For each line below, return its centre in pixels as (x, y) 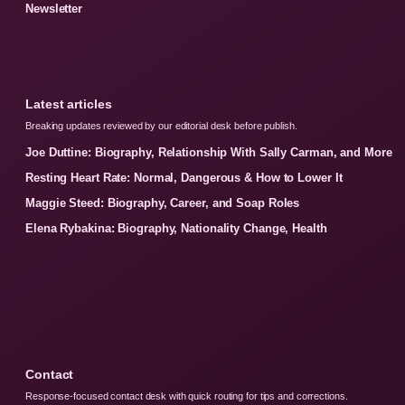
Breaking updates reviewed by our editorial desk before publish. (161, 125)
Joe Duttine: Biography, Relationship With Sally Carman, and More (209, 152)
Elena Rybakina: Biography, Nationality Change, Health (176, 228)
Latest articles (69, 104)
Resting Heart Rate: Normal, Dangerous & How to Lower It (184, 177)
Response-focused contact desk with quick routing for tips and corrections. (187, 396)
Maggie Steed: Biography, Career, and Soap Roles (163, 202)
